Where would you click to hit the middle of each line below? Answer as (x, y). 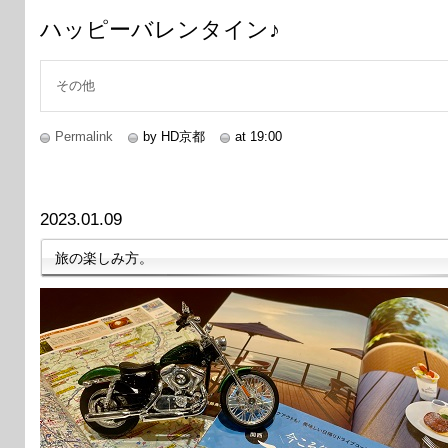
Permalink (84, 136)
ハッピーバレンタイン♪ (160, 29)
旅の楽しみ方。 (104, 257)
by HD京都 (174, 136)
